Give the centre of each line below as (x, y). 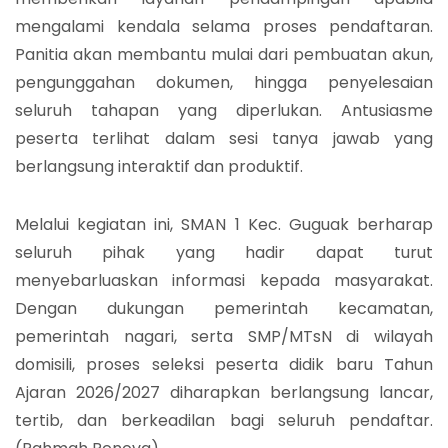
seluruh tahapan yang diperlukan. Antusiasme (224, 110)
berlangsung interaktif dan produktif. (159, 166)
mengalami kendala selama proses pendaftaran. (224, 26)
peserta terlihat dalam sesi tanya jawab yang (224, 138)
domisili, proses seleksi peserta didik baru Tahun (224, 364)
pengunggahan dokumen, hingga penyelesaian (224, 82)
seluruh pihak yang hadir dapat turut (224, 252)
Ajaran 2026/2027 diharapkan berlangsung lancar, (224, 392)
